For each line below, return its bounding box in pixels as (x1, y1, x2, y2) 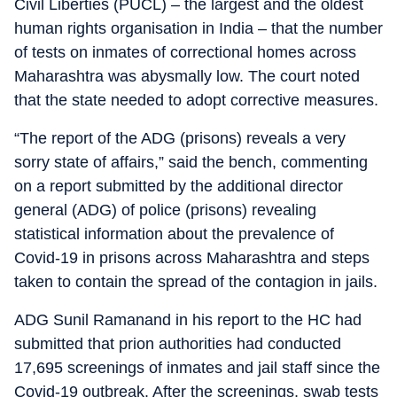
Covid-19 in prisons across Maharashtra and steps (14, 248, 370, 267)
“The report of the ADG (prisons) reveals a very (14, 128, 346, 147)
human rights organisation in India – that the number (14, 19, 383, 37)
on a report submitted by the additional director (14, 176, 343, 195)
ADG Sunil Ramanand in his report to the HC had (14, 310, 362, 329)
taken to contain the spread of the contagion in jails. (14, 272, 378, 291)
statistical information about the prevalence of (14, 224, 334, 243)
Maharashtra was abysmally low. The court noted (14, 66, 360, 85)
